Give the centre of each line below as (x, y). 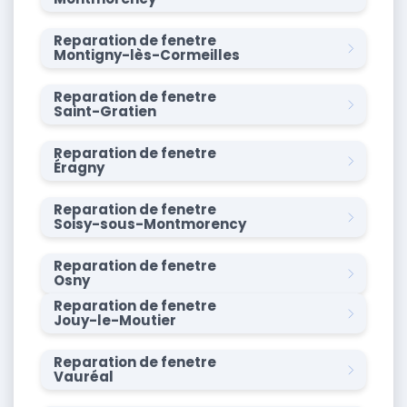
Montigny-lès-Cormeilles (147, 55)
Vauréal (84, 377)
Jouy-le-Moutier (115, 321)
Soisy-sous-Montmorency (150, 224)
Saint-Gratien (105, 112)
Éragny (79, 168)
